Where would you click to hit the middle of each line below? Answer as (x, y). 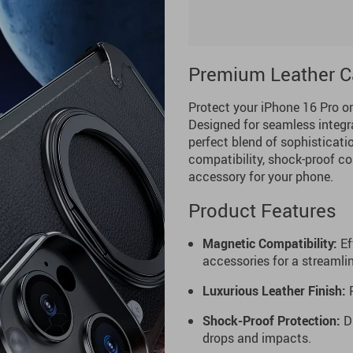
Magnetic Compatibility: (270, 243)
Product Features (262, 210)
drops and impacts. (257, 338)
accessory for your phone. (261, 176)
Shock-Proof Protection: (271, 321)
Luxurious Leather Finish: (274, 291)
